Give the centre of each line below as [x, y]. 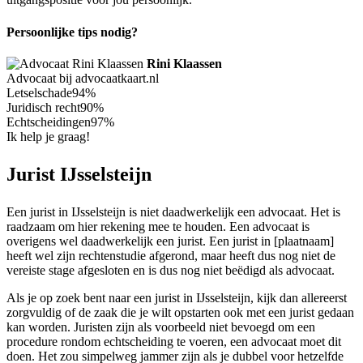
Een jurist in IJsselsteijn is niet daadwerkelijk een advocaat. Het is [173, 211]
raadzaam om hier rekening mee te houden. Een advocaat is [158, 226]
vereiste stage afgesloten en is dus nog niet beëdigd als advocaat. [171, 270]
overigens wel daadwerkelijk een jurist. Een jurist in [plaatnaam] [170, 241]
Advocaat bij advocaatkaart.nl [83, 78]
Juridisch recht [43, 107]
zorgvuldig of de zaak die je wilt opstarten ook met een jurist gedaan [180, 312]
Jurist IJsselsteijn [79, 174]
